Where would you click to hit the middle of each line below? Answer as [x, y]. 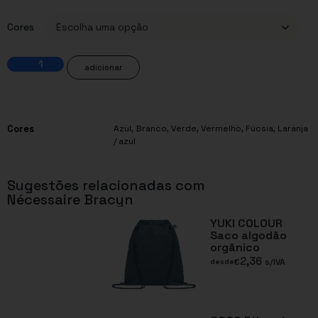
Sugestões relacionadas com [106, 185]
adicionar [103, 67]
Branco [151, 128]
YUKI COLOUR [247, 223]
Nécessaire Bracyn [70, 199]
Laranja [293, 128]
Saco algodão [249, 235]
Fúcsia [259, 128]
